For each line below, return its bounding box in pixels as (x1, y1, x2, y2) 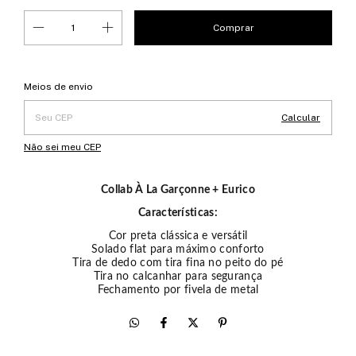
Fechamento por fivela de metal (97, 284, 259, 296)
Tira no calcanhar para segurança (93, 271, 263, 282)
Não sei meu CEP (24, 141, 101, 153)
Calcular (281, 112, 320, 123)
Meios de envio (24, 81, 93, 92)
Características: (138, 207, 218, 219)
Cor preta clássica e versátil (108, 230, 248, 242)
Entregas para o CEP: (24, 76, 121, 87)
